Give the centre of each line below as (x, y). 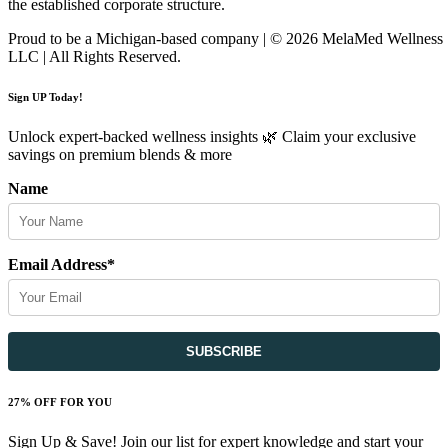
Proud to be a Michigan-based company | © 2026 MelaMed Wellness (225, 39)
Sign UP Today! (45, 97)
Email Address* (61, 264)
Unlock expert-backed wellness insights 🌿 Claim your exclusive (212, 136)
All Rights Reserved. (115, 57)
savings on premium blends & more (120, 154)
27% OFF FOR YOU (60, 401)
